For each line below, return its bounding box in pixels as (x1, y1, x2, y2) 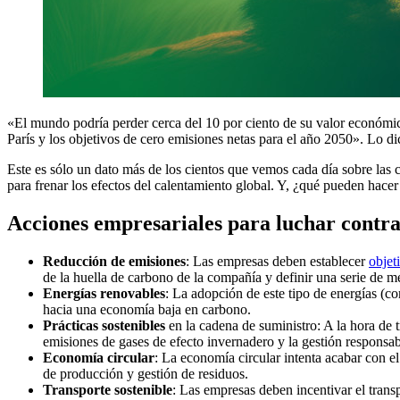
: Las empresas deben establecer (186, 253, 369, 269)
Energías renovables (43, 285, 165, 301)
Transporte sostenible (43, 381, 172, 397)
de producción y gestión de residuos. (43, 365, 248, 381)
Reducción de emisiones (43, 253, 186, 269)
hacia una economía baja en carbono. (43, 301, 251, 317)
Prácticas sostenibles (43, 317, 165, 333)
